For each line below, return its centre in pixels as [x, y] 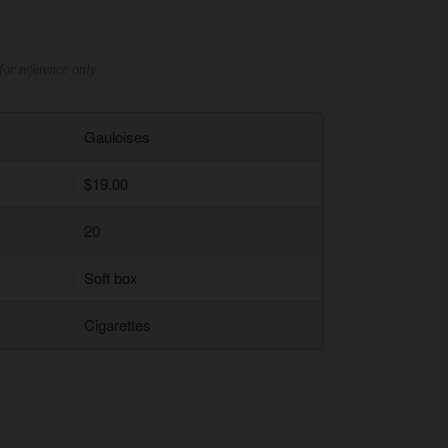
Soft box [111, 278]
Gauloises [117, 137]
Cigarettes [117, 325]
